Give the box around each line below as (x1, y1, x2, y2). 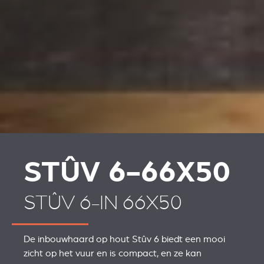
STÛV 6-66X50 (24, 155, 230, 189)
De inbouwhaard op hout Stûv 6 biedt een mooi (24, 233, 225, 245)
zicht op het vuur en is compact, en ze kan (24, 247, 202, 259)
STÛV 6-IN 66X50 (24, 192, 182, 214)
